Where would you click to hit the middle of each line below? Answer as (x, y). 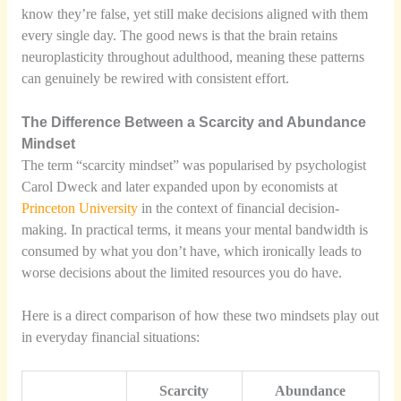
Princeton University (79, 208)
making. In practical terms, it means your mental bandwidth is (194, 229)
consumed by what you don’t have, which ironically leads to (191, 251)
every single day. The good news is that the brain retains (179, 35)
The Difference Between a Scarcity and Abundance (193, 122)
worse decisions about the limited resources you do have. (181, 272)
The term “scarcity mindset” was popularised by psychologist (193, 165)
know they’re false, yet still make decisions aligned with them (194, 13)
